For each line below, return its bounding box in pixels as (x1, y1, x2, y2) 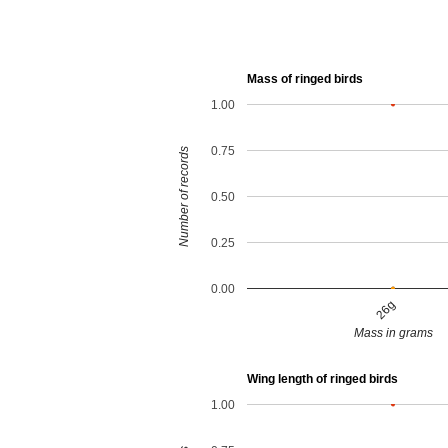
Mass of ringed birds (246, 72, 363, 87)
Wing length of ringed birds (246, 372, 398, 387)
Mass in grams (353, 326, 433, 341)
